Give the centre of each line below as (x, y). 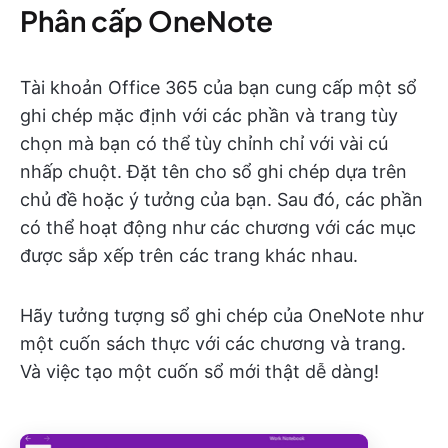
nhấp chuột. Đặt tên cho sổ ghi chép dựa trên (213, 171)
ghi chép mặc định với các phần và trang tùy (209, 115)
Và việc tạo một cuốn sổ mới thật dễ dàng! (199, 371)
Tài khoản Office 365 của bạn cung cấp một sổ (218, 87)
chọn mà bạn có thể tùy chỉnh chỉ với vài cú (204, 143)
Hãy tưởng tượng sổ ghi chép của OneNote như (221, 315)
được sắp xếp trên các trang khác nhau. (189, 255)
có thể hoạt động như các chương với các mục (218, 227)
